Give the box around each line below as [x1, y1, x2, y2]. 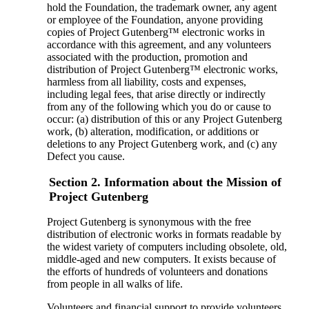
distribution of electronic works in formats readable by [46, 228, 281, 241]
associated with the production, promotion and [46, 51, 248, 63]
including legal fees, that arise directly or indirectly [46, 88, 266, 101]
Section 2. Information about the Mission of [49, 175, 282, 189]
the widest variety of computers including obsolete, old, [46, 241, 287, 253]
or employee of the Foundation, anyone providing [46, 14, 263, 26]
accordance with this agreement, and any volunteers [46, 39, 271, 51]
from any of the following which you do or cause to [46, 101, 271, 113]
